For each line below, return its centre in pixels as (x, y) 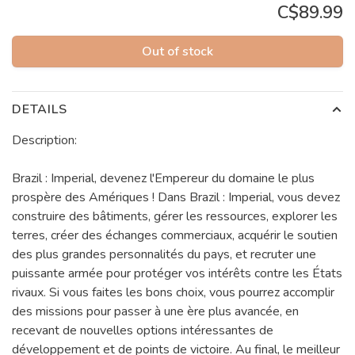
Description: (44, 141)
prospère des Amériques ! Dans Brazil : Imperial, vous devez (176, 198)
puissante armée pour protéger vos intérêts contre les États (177, 274)
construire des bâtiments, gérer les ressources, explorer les (175, 217)
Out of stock (177, 52)
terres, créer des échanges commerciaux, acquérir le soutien (175, 236)
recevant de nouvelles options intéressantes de (143, 331)
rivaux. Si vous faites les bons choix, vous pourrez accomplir (173, 293)
